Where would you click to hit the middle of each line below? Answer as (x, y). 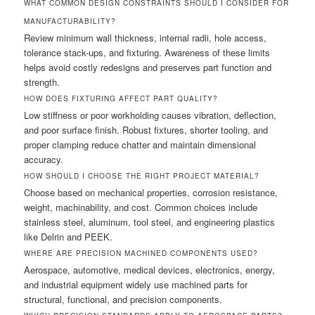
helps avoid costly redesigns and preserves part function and (148, 67)
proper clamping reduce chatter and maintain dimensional (140, 144)
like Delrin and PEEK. (69, 236)
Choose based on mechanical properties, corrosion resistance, (151, 192)
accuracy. (44, 159)
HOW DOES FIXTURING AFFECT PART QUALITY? (121, 98)
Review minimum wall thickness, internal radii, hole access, (146, 37)
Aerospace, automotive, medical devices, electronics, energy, (150, 269)
